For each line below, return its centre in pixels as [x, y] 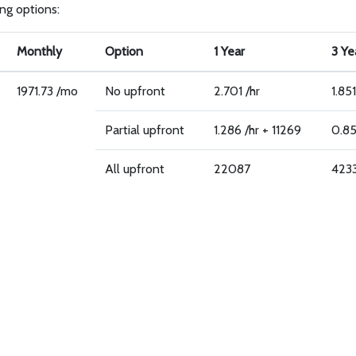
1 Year [230, 51]
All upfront [135, 169]
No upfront [135, 91]
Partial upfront [145, 130]
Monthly [40, 51]
